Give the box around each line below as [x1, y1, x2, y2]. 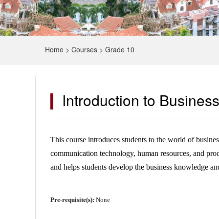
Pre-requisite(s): [50, 196, 96, 203]
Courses [71, 44, 97, 54]
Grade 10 [105, 44, 134, 54]
